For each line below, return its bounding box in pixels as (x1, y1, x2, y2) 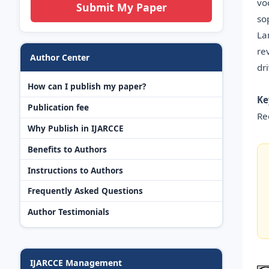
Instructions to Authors (28, 164, 123, 176)
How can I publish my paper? (28, 80, 146, 92)
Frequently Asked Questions (28, 185, 143, 197)
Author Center (30, 51, 89, 63)
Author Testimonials (28, 206, 109, 218)
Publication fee (28, 101, 89, 113)
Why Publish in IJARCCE (28, 122, 124, 134)
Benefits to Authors (28, 143, 107, 155)
